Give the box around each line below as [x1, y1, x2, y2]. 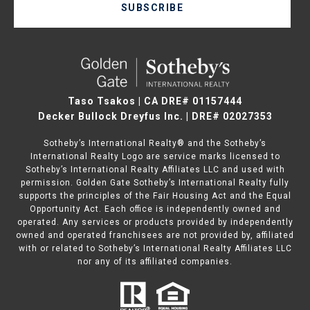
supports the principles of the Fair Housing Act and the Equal [19, 190, 291, 201]
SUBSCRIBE [120, 1, 184, 13]
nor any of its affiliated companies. [77, 256, 232, 266]
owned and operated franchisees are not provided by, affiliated [16, 230, 294, 240]
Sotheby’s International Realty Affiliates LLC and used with [25, 164, 285, 174]
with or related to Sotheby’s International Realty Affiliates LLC [18, 243, 292, 253]
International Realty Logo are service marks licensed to [30, 151, 280, 161]
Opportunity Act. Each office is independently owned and [29, 203, 281, 214]
